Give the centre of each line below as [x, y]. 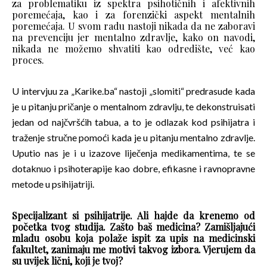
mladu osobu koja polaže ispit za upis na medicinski [133, 238]
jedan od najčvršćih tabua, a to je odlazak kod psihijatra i [133, 122]
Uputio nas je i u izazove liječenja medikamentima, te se [133, 153]
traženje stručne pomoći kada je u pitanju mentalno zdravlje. [133, 138]
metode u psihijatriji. [53, 184]
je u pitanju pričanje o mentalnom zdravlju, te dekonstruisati [133, 107]
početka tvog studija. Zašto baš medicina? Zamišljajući [133, 227]
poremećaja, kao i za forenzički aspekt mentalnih [133, 15]
